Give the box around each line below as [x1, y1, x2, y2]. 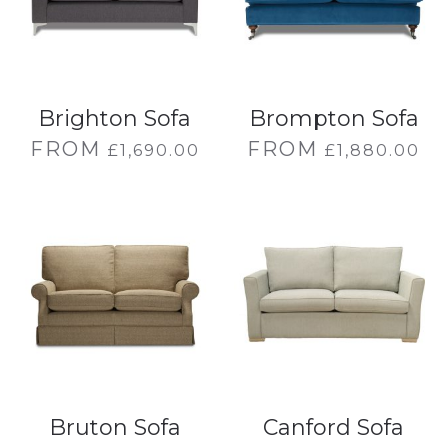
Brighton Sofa [38, 105, 191, 132]
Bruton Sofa [48, 414, 181, 441]
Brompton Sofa [248, 105, 419, 132]
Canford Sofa [263, 414, 404, 441]
